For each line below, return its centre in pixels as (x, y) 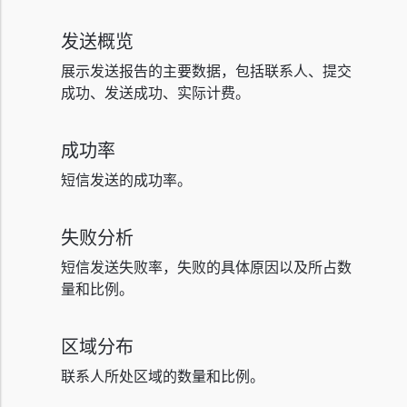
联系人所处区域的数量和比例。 (163, 376)
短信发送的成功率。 (126, 179)
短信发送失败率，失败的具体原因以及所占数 (206, 267)
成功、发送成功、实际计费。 (155, 92)
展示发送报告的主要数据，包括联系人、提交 (206, 70)
